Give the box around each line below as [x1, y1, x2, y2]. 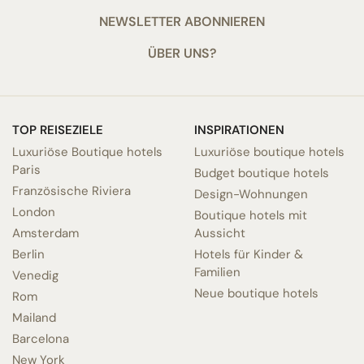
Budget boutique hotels [194, 164, 329, 181]
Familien [194, 263, 240, 280]
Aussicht [194, 224, 245, 241]
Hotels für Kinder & [194, 245, 303, 262]
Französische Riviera [12, 182, 131, 199]
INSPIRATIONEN [194, 121, 284, 138]
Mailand [12, 309, 56, 326]
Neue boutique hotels [194, 284, 318, 301]
